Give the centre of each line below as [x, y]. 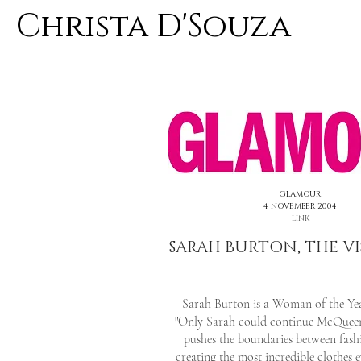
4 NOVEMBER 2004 [300, 206]
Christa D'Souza [154, 27]
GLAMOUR [300, 194]
